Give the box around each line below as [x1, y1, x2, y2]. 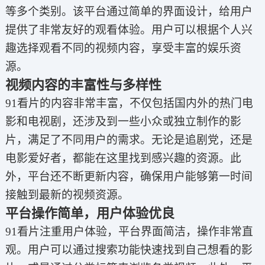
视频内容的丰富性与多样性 [5, 77, 161, 93]
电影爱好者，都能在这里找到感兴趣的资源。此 [5, 152, 241, 165]
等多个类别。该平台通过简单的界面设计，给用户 [5, 5, 253, 18]
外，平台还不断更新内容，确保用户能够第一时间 [5, 170, 253, 183]
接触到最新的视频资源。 [5, 189, 129, 202]
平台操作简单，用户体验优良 [5, 206, 174, 221]
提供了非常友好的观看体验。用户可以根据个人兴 [5, 24, 253, 37]
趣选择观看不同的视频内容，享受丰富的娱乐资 [5, 42, 241, 55]
